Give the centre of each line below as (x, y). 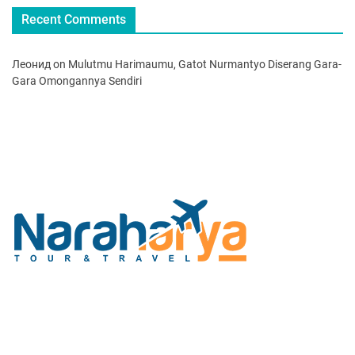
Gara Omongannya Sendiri (77, 80)
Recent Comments (74, 19)
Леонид (31, 64)
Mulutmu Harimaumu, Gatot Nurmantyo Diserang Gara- (205, 64)
